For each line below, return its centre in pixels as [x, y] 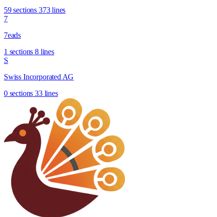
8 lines [45, 51]
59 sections [21, 10]
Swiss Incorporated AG [39, 77]
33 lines [46, 93]
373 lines [52, 10]
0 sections [19, 93]
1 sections [19, 51]
